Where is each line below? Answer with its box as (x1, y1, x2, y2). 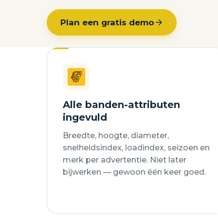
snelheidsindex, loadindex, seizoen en (63, 143, 210, 152)
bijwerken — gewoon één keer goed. (63, 167, 206, 177)
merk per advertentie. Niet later (63, 155, 186, 164)
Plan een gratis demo (60, 17, 154, 27)
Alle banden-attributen (63, 99, 180, 110)
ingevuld (63, 111, 107, 123)
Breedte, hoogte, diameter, (63, 131, 169, 140)
